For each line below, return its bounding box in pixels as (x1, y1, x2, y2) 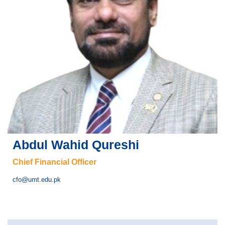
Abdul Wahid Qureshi (13, 137, 139, 152)
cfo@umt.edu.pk (13, 175, 61, 183)
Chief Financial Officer (13, 157, 96, 166)
